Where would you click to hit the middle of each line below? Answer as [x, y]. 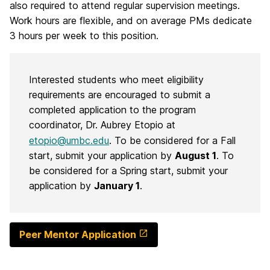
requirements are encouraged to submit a [120, 94]
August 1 [196, 155]
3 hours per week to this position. [84, 35]
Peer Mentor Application [78, 234]
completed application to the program [112, 109]
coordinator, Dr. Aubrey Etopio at [104, 124]
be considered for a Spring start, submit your [128, 170]
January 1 [117, 185]
